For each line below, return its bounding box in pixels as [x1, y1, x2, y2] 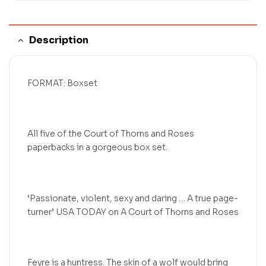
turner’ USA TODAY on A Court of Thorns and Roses [27, 206, 239, 217]
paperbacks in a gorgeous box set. [27, 142, 167, 153]
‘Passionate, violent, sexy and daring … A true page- [27, 192, 238, 204]
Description [29, 33, 88, 46]
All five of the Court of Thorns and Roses [27, 128, 194, 140]
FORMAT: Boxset [27, 77, 97, 88]
